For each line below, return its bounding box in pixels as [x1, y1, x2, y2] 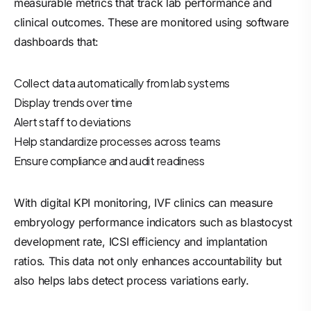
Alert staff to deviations [14, 115, 131, 129]
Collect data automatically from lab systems [14, 76, 230, 90]
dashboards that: [14, 35, 99, 49]
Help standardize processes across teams [14, 134, 221, 149]
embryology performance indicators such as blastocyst [14, 215, 292, 229]
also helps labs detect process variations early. [14, 274, 249, 287]
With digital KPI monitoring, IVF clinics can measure [14, 196, 273, 210]
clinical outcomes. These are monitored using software [14, 15, 289, 29]
